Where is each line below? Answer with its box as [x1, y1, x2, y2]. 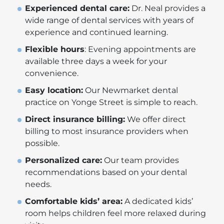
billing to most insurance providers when [25, 126, 188, 136]
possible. [25, 138, 59, 148]
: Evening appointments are [84, 44, 196, 54]
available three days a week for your [25, 56, 167, 66]
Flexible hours [25, 44, 84, 54]
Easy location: [25, 85, 83, 95]
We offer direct [125, 114, 186, 124]
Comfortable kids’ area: [25, 196, 122, 206]
